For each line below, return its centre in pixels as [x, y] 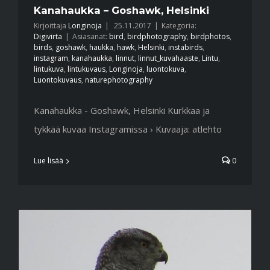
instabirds [185, 48]
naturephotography [119, 80]
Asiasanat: [91, 37]
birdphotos [210, 37]
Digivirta [48, 37]
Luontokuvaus [58, 80]
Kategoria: [179, 26]
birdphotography [157, 37]
